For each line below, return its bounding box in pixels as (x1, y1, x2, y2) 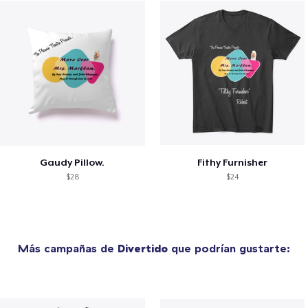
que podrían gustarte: (168, 241, 290, 255)
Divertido (118, 241, 168, 255)
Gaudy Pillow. (40, 156, 105, 168)
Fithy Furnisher (197, 156, 268, 168)
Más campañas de (18, 241, 118, 255)
